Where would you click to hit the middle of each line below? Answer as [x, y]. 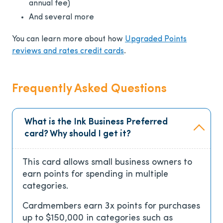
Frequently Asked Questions [89, 89]
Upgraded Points [156, 40]
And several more [61, 18]
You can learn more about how [68, 40]
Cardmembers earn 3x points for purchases [111, 207]
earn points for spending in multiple [95, 175]
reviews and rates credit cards [68, 52]
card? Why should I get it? [78, 134]
